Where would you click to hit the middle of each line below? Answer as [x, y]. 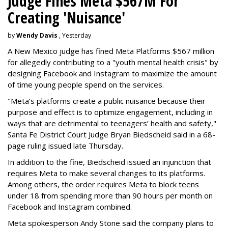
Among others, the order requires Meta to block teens [103, 184]
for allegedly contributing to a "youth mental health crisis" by [113, 62]
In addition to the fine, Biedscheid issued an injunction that [109, 162]
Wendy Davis [37, 36]
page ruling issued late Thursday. [65, 146]
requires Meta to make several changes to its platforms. [106, 173]
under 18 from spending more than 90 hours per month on [110, 196]
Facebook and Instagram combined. [70, 207]
